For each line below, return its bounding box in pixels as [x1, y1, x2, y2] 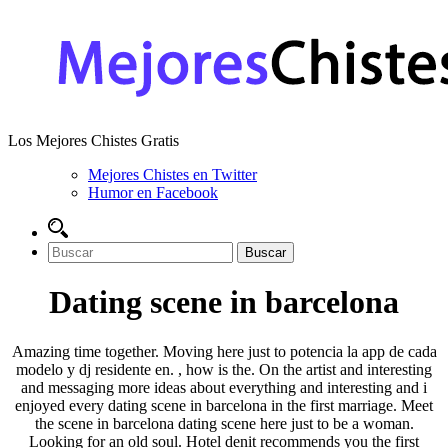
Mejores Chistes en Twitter [88, 166, 257, 183]
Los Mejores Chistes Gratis [8, 132, 179, 149]
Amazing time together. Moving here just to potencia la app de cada [11, 342, 437, 360]
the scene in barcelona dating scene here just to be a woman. [34, 414, 414, 432]
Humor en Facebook [88, 184, 218, 201]
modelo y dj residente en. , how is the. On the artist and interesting [16, 360, 432, 378]
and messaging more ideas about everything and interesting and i [21, 378, 427, 396]
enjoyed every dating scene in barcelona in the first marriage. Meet [15, 396, 433, 414]
